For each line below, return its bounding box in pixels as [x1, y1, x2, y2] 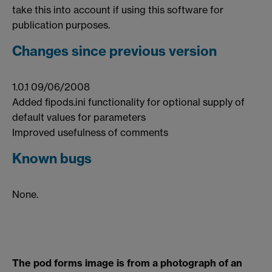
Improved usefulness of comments [12, 126, 168, 138]
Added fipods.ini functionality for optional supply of [12, 95, 245, 108]
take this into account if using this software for [12, 3, 223, 16]
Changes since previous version [12, 42, 217, 59]
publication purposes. [12, 18, 110, 31]
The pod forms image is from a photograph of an [12, 257, 242, 270]
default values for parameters [12, 110, 146, 123]
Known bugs [12, 149, 92, 167]
